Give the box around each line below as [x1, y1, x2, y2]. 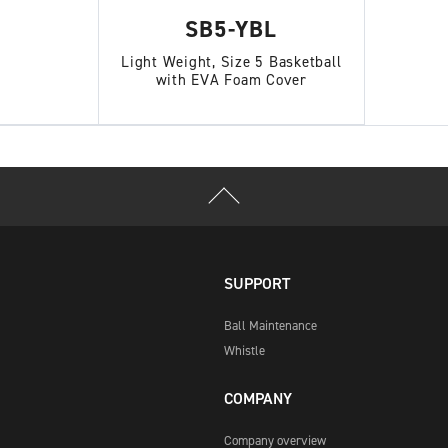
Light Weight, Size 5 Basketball [121, 52, 342, 72]
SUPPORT [224, 273, 290, 295]
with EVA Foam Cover [155, 70, 307, 90]
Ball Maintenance [224, 317, 317, 335]
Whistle [224, 342, 265, 360]
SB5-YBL [185, 14, 278, 44]
